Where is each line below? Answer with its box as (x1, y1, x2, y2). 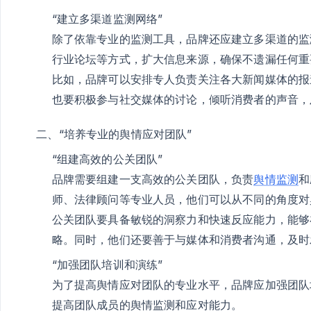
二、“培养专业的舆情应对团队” (36, 126, 192, 141)
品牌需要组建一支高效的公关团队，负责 (51, 171, 254, 186)
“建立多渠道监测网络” (51, 11, 163, 26)
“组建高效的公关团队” (51, 151, 163, 166)
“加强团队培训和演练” (51, 257, 163, 271)
